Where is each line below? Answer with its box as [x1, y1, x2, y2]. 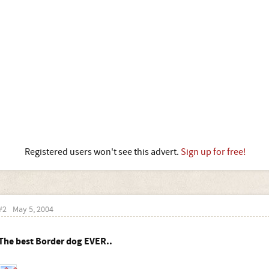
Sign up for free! [180, 146, 246, 158]
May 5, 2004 [12, 204, 53, 215]
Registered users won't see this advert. [24, 146, 181, 158]
